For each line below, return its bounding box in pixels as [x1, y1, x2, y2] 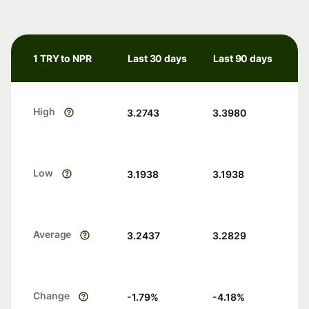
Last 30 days [128, 52, 187, 65]
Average [33, 228, 72, 241]
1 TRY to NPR [33, 52, 92, 65]
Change [33, 290, 70, 302]
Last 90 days [213, 52, 272, 65]
